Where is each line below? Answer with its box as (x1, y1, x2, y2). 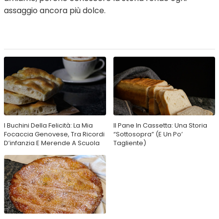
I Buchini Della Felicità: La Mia (4, 120, 93, 130)
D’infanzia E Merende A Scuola (4, 138, 100, 148)
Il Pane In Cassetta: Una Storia (113, 120, 207, 130)
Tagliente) (113, 138, 146, 148)
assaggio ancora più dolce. (4, 4, 106, 16)
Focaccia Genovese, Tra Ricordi (4, 129, 105, 139)
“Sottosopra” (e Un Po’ (113, 129, 183, 139)
